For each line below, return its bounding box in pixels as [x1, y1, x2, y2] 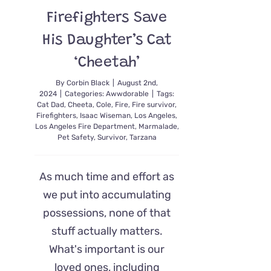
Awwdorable [106, 90, 149, 98]
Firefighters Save [47, 11, 167, 26]
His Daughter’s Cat [42, 33, 172, 48]
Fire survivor [132, 100, 175, 109]
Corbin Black [67, 79, 110, 87]
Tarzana [129, 133, 157, 142]
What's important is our [49, 243, 165, 256]
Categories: [65, 90, 106, 98]
